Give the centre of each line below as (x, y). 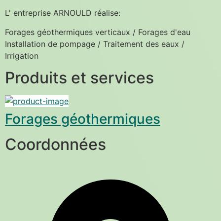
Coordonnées (55, 145)
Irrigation (22, 55)
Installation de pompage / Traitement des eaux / (95, 44)
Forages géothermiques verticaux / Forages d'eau (98, 32)
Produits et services (79, 78)
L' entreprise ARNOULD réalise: (63, 13)
